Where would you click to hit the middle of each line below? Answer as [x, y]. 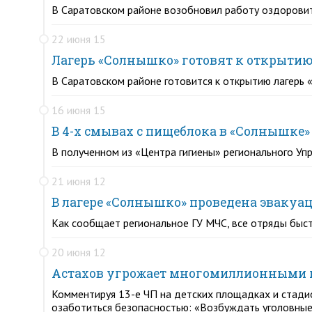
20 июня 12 [79, 252]
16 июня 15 [79, 110]
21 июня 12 [79, 181]
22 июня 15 [79, 39]
